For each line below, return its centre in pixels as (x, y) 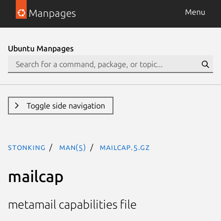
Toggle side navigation (66, 106)
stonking (27, 147)
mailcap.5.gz (125, 147)
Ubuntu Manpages (41, 48)
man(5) (73, 147)
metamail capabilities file (72, 205)
